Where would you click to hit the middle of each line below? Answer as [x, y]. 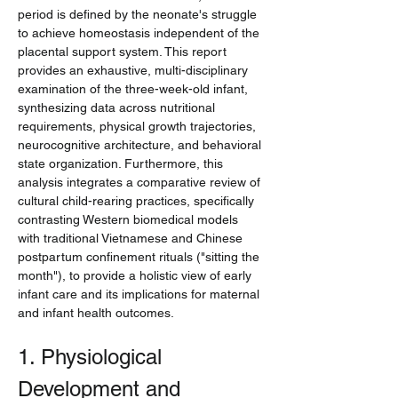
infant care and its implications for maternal [140, 294]
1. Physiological [93, 357]
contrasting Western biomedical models [130, 219]
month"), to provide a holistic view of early [136, 275]
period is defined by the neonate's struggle [139, 14]
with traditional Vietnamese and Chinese [132, 238]
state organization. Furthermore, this [122, 163]
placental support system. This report [124, 52]
